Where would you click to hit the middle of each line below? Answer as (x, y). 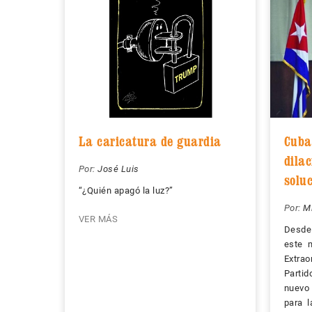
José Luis (118, 169)
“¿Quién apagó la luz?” (126, 191)
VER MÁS (98, 219)
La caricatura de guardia (150, 142)
